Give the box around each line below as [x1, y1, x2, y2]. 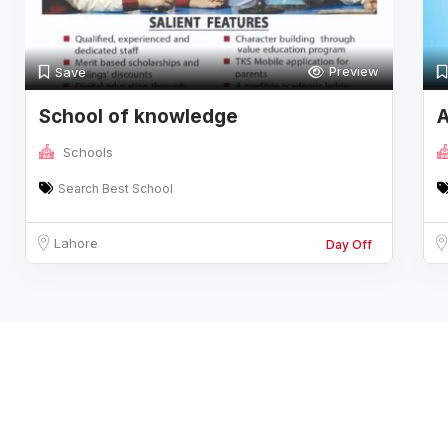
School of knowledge [39, 105, 238, 128]
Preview [328, 63, 379, 79]
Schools [63, 144, 113, 160]
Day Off [325, 237, 372, 252]
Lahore [54, 235, 98, 251]
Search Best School [58, 181, 173, 196]
